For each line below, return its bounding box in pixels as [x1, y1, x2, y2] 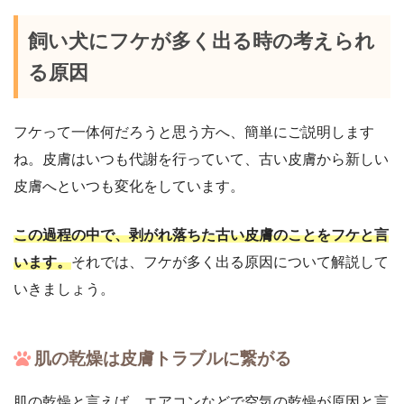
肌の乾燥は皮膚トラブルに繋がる [34, 348, 292, 368]
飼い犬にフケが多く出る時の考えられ [28, 29, 376, 52]
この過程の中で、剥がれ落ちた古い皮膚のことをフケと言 [14, 226, 389, 243]
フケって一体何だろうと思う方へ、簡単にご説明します [14, 124, 374, 140]
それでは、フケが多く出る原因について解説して [71, 253, 389, 270]
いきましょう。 [14, 280, 115, 297]
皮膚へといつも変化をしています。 [14, 178, 244, 194]
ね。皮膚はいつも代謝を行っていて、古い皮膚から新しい [14, 151, 389, 167]
